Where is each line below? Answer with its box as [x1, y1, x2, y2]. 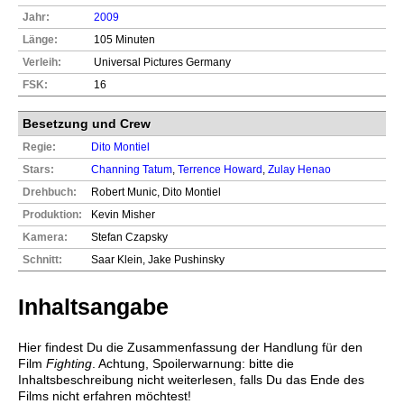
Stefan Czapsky [91, 230, 168, 243]
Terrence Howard [178, 162, 262, 176]
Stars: [23, 162, 54, 176]
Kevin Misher [91, 207, 155, 221]
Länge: [23, 32, 58, 46]
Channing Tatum [91, 162, 172, 176]
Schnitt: [23, 252, 62, 266]
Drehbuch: [23, 185, 77, 198]
